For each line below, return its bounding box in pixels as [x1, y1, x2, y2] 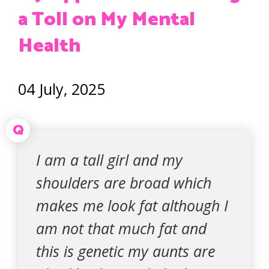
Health [18, 31, 80, 62]
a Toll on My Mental [18, 4, 195, 35]
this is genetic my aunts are [36, 241, 215, 261]
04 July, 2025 [18, 79, 105, 99]
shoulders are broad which [36, 172, 211, 193]
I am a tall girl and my [36, 150, 183, 170]
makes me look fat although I [36, 195, 228, 216]
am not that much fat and [36, 218, 207, 238]
